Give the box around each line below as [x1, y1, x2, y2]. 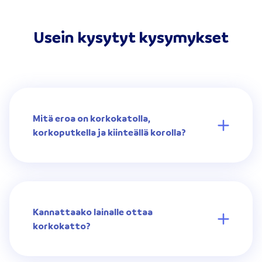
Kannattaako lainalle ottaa [33, 206, 153, 218]
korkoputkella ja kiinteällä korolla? [33, 126, 186, 138]
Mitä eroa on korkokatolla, [33, 112, 150, 124]
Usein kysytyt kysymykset [33, 27, 229, 46]
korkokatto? [33, 220, 91, 232]
